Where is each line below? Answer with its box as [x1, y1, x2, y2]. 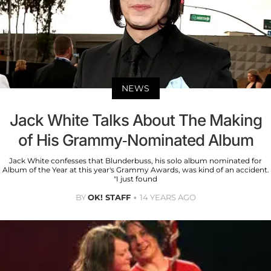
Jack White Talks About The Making [9, 111, 262, 130]
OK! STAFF [87, 192, 131, 203]
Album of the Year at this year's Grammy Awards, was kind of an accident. [2, 165, 269, 175]
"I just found [114, 174, 157, 184]
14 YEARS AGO [139, 192, 196, 203]
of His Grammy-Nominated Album [18, 131, 253, 150]
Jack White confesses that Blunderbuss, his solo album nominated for [9, 156, 262, 166]
